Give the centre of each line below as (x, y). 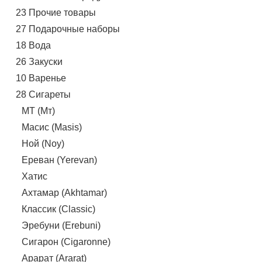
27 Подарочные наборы (68, 29)
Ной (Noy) (43, 143)
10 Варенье (41, 78)
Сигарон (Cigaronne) (66, 242)
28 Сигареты (43, 94)
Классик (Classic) (58, 209)
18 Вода (33, 45)
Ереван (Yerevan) (59, 160)
